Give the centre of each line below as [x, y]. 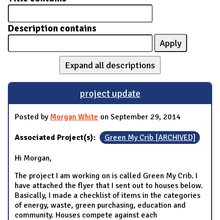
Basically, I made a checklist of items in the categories [108, 196]
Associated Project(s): [56, 138]
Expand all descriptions [110, 65]
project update [110, 94]
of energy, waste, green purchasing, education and [100, 206]
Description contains [52, 28]
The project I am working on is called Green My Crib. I [106, 176]
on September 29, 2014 [139, 117]
